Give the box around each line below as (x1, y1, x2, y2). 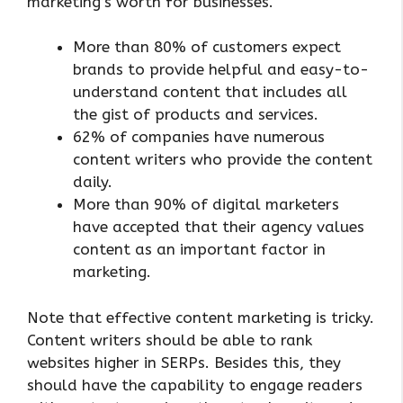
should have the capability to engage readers (27, 375, 363, 394)
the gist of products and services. (73, 105, 318, 124)
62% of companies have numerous (73, 128, 325, 147)
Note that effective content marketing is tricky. (27, 308, 374, 327)
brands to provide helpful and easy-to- (73, 60, 369, 79)
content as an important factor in (73, 240, 326, 259)
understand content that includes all (73, 83, 347, 102)
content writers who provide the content (73, 150, 372, 169)
